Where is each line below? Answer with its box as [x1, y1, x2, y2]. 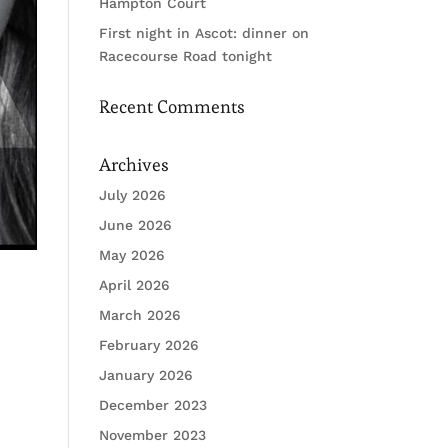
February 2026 [98, 337, 199, 353]
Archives [98, 153, 169, 176]
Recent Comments [98, 95, 245, 118]
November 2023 [98, 427, 206, 443]
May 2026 [98, 247, 165, 263]
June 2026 [98, 217, 172, 233]
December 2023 [98, 397, 207, 413]
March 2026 [98, 307, 181, 323]
